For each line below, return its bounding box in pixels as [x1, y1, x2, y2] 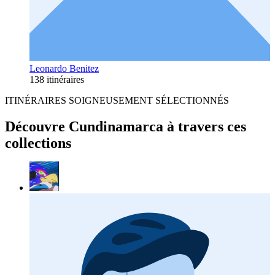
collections [5, 134, 71, 151]
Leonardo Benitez [29, 63, 99, 74]
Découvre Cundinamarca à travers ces [5, 118, 246, 134]
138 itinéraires [29, 74, 84, 85]
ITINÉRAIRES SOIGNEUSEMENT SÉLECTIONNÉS [5, 95, 229, 106]
